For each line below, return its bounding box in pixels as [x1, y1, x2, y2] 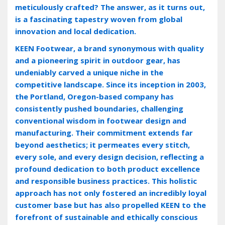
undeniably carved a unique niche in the [15, 67, 163, 77]
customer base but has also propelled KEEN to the [15, 199, 206, 210]
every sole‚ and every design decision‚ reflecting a [15, 151, 204, 162]
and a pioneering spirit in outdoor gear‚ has [15, 55, 180, 65]
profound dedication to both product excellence [15, 163, 200, 174]
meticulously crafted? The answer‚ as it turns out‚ [15, 2, 205, 12]
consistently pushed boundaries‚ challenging [15, 103, 183, 114]
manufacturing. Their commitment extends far [15, 127, 193, 138]
